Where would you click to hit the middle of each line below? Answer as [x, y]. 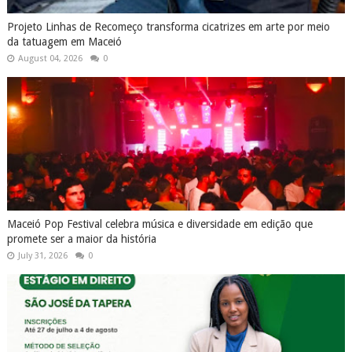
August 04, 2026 [50, 58]
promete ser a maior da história [81, 238]
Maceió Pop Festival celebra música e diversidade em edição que [159, 224]
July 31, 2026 [42, 255]
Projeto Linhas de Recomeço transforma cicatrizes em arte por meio [168, 26]
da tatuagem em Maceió [64, 41]
